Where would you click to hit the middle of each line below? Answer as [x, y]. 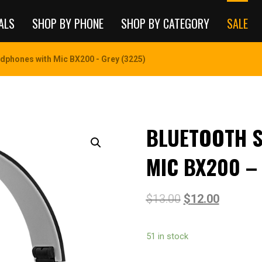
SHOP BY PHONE [68, 23]
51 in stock [167, 236]
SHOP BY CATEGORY [165, 23]
